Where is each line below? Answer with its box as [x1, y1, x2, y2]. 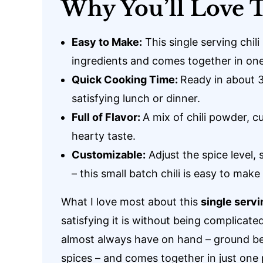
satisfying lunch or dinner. [72, 92, 200, 104]
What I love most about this [61, 195, 201, 208]
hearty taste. [72, 130, 136, 142]
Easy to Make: [72, 36, 142, 48]
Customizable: [72, 149, 146, 161]
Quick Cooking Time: [72, 73, 180, 86]
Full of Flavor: [72, 111, 143, 123]
